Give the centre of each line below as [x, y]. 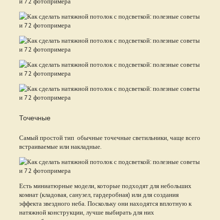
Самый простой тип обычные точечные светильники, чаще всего [110, 137]
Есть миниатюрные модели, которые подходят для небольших [105, 185]
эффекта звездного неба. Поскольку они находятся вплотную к [105, 203]
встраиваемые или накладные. [60, 146]
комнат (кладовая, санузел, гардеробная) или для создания [99, 194]
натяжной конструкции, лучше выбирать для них [86, 212]
